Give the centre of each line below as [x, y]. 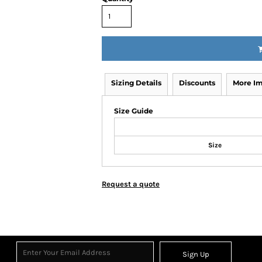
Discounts [197, 83]
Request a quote [131, 184]
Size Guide [134, 111]
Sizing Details [136, 83]
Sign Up [196, 254]
